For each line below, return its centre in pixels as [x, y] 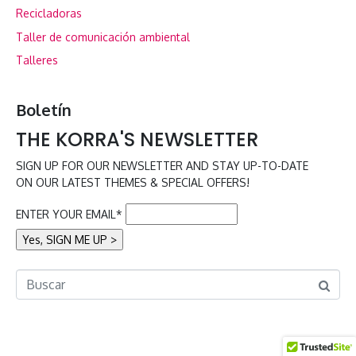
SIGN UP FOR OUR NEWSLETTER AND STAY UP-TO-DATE [162, 166]
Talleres [37, 60]
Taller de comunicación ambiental [103, 37]
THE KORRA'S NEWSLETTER [137, 140]
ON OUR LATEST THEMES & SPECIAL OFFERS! [133, 183]
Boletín [44, 110]
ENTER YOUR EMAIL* [69, 215]
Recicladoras [49, 14]
